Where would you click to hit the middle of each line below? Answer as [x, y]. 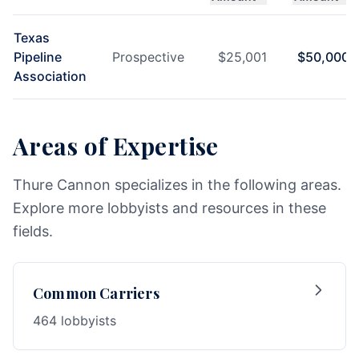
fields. [33, 231]
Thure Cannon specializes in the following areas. [177, 185]
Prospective [148, 57]
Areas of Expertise [116, 145]
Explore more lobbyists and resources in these [169, 208]
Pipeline [38, 57]
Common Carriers [96, 293]
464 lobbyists [75, 321]
